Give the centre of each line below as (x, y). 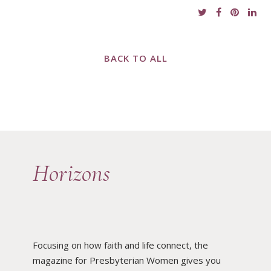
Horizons (71, 173)
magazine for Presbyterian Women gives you (126, 260)
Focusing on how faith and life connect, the (120, 245)
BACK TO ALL (135, 58)
